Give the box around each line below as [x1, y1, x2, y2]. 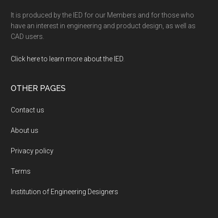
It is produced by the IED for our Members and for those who [11, 11, 195, 19]
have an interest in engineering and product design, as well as [11, 21, 196, 30]
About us [11, 126, 39, 134]
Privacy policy [11, 146, 54, 155]
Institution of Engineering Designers [11, 187, 119, 196]
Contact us [11, 106, 45, 114]
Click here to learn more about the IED [11, 54, 124, 63]
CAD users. [11, 32, 45, 40]
